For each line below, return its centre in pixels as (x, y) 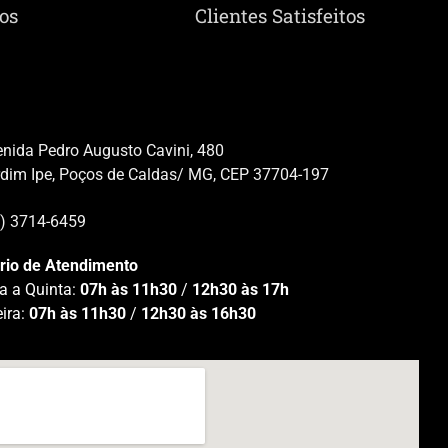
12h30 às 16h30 (198, 313)
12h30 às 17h (240, 289)
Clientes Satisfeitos (280, 15)
